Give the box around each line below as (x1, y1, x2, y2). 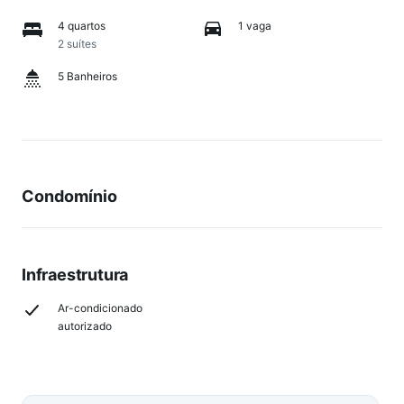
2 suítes (58, 37, 96, 50)
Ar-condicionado (58, 301, 142, 315)
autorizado (58, 319, 112, 333)
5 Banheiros (58, 69, 117, 83)
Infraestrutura (22, 265, 129, 284)
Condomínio (22, 187, 117, 206)
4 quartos (58, 19, 106, 32)
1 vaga (238, 19, 271, 32)
